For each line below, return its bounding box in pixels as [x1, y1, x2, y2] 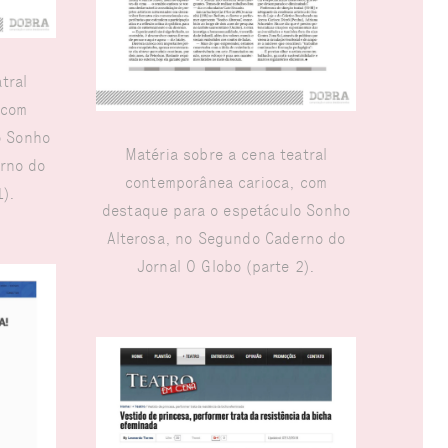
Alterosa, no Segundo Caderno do [106, 229, 346, 249]
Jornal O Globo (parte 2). [136, 257, 315, 277]
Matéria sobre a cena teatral [124, 145, 328, 165]
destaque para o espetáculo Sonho [101, 201, 351, 221]
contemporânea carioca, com [124, 173, 328, 193]
